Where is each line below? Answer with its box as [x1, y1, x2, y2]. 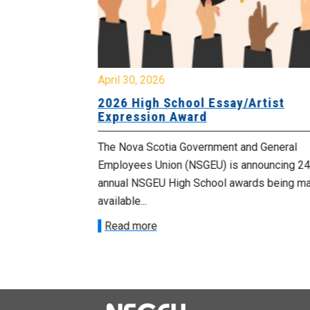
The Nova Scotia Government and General [97, 140, 297, 154]
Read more [104, 219, 157, 233]
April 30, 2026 [97, 73, 165, 87]
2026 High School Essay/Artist [97, 95, 284, 111]
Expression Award [97, 109, 207, 125]
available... [97, 194, 147, 208]
